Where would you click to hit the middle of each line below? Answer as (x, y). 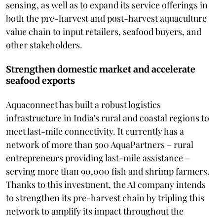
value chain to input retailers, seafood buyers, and (104, 31)
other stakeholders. (44, 45)
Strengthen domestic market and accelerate (101, 69)
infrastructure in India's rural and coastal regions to (108, 118)
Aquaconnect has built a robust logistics (83, 104)
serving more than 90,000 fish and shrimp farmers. (108, 171)
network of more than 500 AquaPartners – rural (100, 144)
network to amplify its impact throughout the (95, 211)
